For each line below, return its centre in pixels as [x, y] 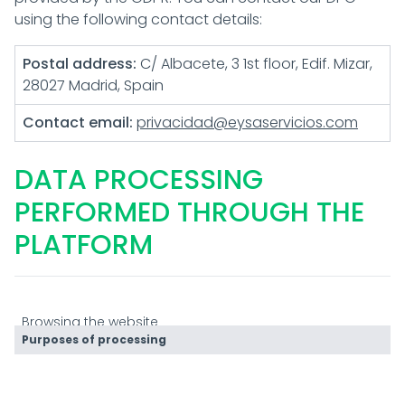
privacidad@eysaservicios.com [247, 122]
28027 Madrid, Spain [93, 85]
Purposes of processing [94, 339]
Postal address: [80, 64]
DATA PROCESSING [139, 180]
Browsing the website [90, 322]
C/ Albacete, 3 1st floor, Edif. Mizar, [254, 64]
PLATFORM [84, 245]
